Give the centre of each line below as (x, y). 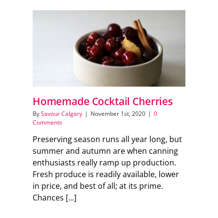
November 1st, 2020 (118, 114)
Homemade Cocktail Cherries (102, 101)
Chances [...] (54, 198)
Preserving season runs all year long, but (107, 139)
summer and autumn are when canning (105, 151)
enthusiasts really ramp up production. (104, 163)
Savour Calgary (61, 114)
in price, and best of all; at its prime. (98, 186)
